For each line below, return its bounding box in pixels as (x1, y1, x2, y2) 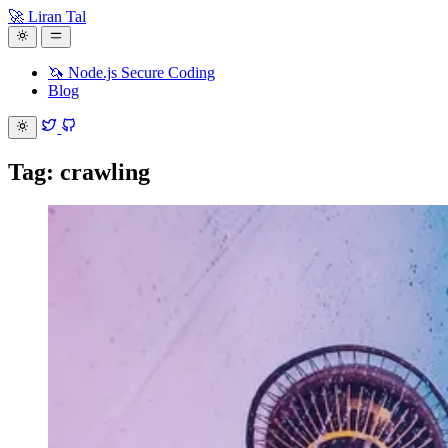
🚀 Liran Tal (8, 8, 86, 25)
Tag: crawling (8, 158, 150, 185)
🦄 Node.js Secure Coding (48, 64, 215, 82)
